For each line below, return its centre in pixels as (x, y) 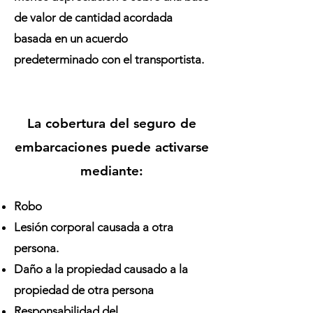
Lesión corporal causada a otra (94, 227)
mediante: (112, 171)
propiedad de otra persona (84, 290)
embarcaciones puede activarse (112, 147)
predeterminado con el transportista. (109, 59)
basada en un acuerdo (71, 38)
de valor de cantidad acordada (93, 17)
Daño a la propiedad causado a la (101, 269)
